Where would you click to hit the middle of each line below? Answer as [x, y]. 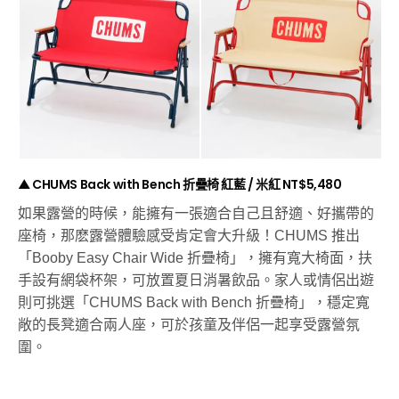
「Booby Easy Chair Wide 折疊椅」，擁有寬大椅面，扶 [195, 258]
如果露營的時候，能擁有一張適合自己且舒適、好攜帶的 [196, 214]
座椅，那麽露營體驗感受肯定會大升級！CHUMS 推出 [189, 236]
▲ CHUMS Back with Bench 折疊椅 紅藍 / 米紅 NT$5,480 [180, 185]
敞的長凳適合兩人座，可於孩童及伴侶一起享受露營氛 [189, 325]
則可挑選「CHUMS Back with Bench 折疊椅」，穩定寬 [194, 303]
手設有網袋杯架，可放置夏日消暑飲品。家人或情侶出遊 [196, 281]
